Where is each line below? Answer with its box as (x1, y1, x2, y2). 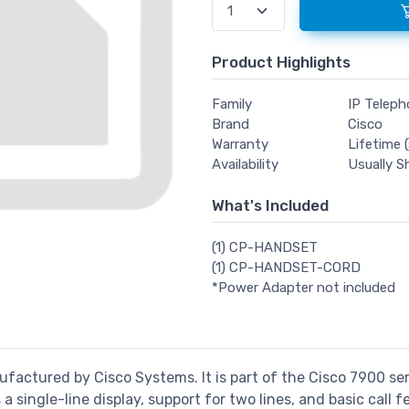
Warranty (211, 136, 268, 153)
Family (211, 96, 252, 113)
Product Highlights (211, 53, 351, 72)
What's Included (211, 196, 329, 215)
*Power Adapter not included (211, 279, 395, 297)
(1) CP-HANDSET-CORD (211, 259, 361, 277)
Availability (211, 156, 278, 173)
